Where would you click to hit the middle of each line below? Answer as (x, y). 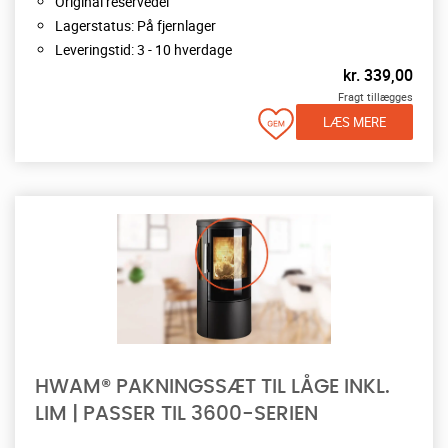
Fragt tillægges (375, 96)
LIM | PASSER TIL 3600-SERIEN (176, 413)
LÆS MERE (354, 121)
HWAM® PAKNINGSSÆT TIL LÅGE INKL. (212, 386)
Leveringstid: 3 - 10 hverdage (143, 49)
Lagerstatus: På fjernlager (135, 25)
